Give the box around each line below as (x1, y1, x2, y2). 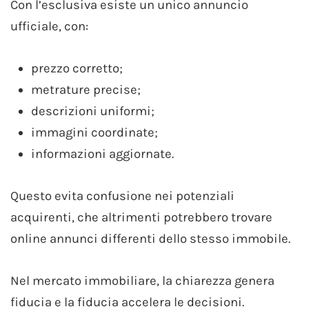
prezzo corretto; (31, 60, 123, 76)
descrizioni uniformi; (31, 103, 154, 119)
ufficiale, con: (10, 18, 88, 34)
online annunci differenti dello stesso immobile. (10, 230, 290, 246)
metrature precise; (31, 81, 141, 97)
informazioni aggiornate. (31, 146, 174, 161)
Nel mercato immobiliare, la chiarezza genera (10, 272, 275, 288)
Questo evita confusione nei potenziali (10, 188, 235, 203)
